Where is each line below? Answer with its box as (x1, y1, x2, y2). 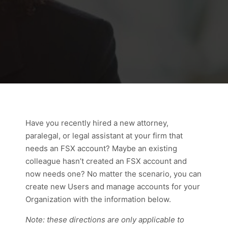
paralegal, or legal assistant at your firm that (25, 131, 183, 140)
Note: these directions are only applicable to (25, 215, 184, 224)
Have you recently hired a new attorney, (25, 118, 168, 128)
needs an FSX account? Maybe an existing (25, 144, 177, 153)
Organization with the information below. (25, 194, 175, 204)
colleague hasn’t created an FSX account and (25, 156, 187, 166)
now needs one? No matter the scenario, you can (25, 169, 202, 179)
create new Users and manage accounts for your (25, 182, 200, 191)
